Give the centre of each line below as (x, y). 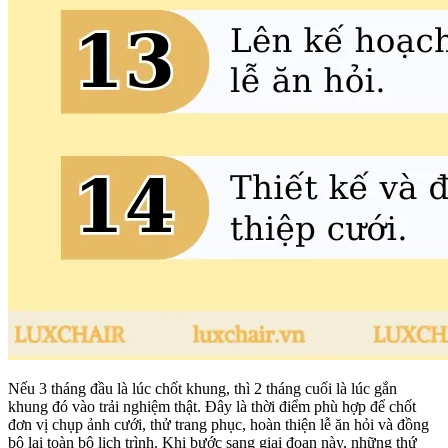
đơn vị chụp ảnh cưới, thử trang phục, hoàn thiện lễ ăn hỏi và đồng (218, 424)
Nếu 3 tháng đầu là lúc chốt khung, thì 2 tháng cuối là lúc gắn (202, 388)
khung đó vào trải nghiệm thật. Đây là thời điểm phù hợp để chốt (212, 406)
